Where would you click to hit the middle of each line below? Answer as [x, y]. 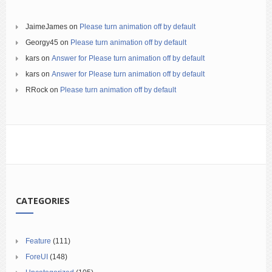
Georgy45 [42, 42]
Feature [38, 241]
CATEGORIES [43, 200]
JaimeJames [46, 26]
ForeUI [37, 257]
